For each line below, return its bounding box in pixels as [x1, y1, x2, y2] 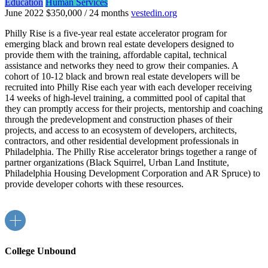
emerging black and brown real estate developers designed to [5, 38, 234, 49]
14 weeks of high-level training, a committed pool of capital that [5, 92, 245, 103]
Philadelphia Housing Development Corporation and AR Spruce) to [5, 167, 260, 178]
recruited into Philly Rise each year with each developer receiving [5, 81, 252, 92]
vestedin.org [131, 7, 177, 18]
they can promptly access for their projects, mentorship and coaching [5, 103, 263, 114]
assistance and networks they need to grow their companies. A [5, 60, 238, 71]
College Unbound [5, 245, 76, 256]
